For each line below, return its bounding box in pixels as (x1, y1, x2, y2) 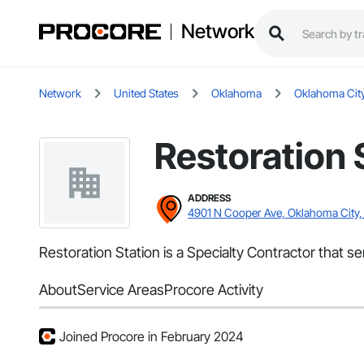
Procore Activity (164, 281, 263, 299)
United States (114, 86, 179, 101)
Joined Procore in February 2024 (59, 328, 244, 345)
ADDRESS (188, 192, 231, 205)
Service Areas (77, 281, 164, 299)
